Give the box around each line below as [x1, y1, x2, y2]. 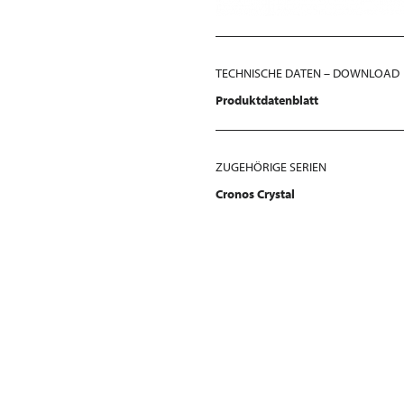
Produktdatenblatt [216, 92, 318, 109]
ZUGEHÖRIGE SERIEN [216, 159, 326, 176]
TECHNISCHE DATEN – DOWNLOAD [216, 65, 399, 82]
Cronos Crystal [216, 186, 295, 203]
